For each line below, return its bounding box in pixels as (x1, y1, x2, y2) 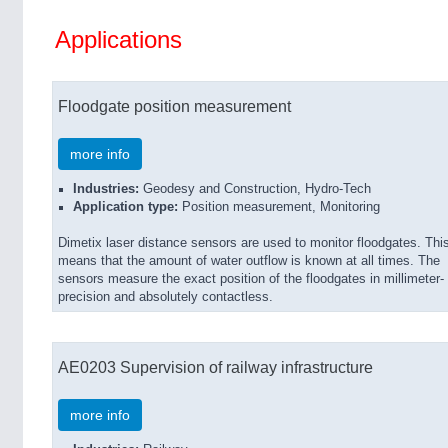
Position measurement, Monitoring (178, 200, 380, 214)
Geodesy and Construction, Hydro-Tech (139, 182, 371, 196)
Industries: (73, 182, 139, 196)
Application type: (73, 200, 178, 214)
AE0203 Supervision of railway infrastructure (58, 358, 373, 376)
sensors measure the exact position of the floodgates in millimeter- (58, 272, 444, 286)
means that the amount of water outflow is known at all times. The (58, 254, 440, 268)
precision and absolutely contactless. (58, 290, 273, 304)
